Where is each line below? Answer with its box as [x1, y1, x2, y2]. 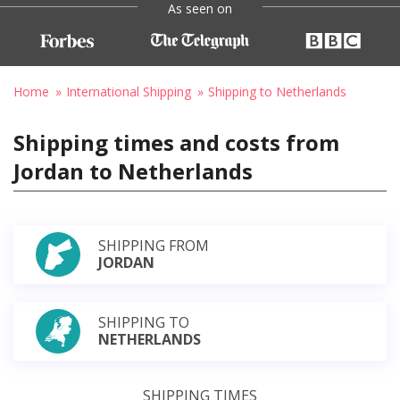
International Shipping [66, 82, 191, 100]
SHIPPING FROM [98, 235, 209, 255]
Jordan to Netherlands [13, 155, 253, 186]
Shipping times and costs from [13, 127, 339, 157]
